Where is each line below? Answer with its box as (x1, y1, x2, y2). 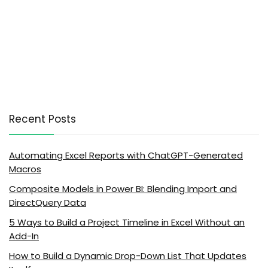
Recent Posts (9, 112, 76, 127)
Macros (9, 163, 41, 176)
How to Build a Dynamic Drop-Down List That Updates (9, 249, 246, 263)
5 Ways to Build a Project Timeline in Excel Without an (9, 216, 245, 229)
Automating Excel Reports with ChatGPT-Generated (9, 149, 243, 162)
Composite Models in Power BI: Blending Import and (9, 182, 237, 196)
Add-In (9, 230, 39, 243)
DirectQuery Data (9, 196, 86, 209)
